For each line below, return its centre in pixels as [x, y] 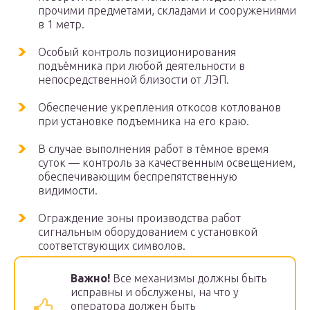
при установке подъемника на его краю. [144, 121]
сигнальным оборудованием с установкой [148, 232]
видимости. [68, 191]
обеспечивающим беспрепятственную [138, 177]
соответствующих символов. [112, 246]
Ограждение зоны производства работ [139, 218]
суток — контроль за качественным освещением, [167, 163]
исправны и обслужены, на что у [155, 292]
